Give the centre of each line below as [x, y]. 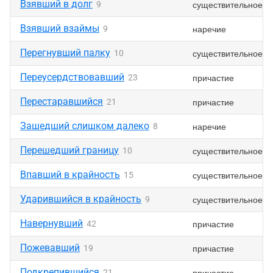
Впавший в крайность [70, 175]
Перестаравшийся [62, 101]
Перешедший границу [69, 150]
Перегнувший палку [65, 53]
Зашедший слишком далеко [85, 126]
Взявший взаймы [60, 28]
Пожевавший [50, 248]
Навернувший [51, 223]
